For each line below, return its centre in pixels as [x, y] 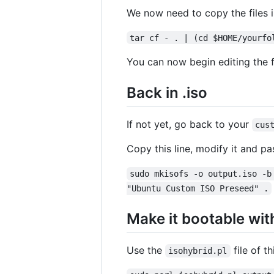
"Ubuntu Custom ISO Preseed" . [198, 188]
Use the [146, 250]
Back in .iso [167, 92]
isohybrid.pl [198, 251]
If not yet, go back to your [189, 124]
